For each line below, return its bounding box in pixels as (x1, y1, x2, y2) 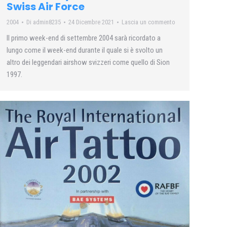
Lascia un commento (122, 18, 175, 26)
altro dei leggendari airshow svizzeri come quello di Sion (7, 57, 170, 67)
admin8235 (33, 18, 61, 26)
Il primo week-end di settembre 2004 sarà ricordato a (7, 33, 161, 43)
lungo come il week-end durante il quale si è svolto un (7, 45, 163, 55)
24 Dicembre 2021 (68, 18, 114, 26)
